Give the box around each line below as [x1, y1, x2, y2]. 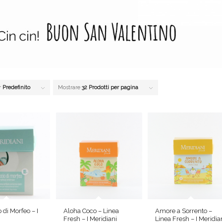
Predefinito [2, 84, 30, 91]
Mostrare [57, 84, 82, 91]
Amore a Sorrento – [155, 207, 213, 215]
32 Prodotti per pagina [81, 84, 138, 91]
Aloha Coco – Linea [63, 207, 119, 215]
